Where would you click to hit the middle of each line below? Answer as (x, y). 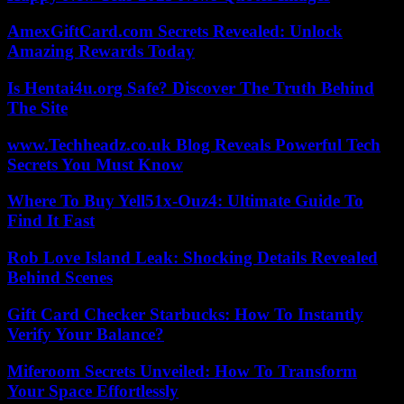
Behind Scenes (60, 278)
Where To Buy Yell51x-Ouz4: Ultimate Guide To (185, 201)
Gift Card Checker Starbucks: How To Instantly (185, 314)
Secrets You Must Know (95, 164)
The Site (37, 107)
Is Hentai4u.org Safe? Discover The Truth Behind (191, 87)
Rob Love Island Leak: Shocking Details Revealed (193, 258)
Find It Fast (51, 221)
